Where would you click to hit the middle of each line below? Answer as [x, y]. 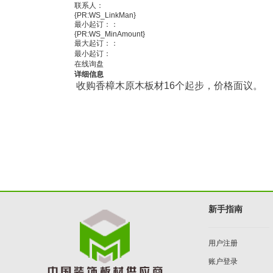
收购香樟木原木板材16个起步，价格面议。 [169, 86]
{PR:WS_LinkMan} [105, 15]
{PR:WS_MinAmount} [110, 34]
